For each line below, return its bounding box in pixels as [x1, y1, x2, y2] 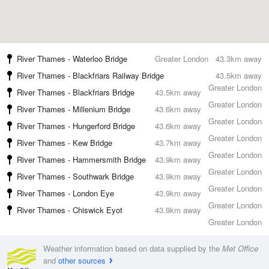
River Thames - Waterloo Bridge [17, 53, 127, 64]
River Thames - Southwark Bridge [17, 171, 134, 182]
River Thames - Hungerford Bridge [17, 120, 135, 131]
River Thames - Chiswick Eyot [17, 204, 122, 216]
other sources [58, 255, 106, 266]
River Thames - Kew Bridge [17, 137, 112, 148]
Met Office [222, 243, 258, 254]
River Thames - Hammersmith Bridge [17, 154, 146, 165]
